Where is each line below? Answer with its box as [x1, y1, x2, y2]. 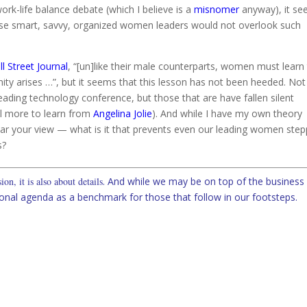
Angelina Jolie [93, 107, 153, 120]
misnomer [194, 3, 243, 16]
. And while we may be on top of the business [103, 175, 305, 188]
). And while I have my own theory [152, 107, 303, 120]
